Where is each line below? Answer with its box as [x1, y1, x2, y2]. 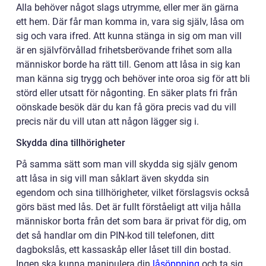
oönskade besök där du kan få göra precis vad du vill [16, 101, 236, 113]
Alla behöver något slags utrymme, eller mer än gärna [16, 1, 239, 13]
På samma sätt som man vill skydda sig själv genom [16, 158, 237, 170]
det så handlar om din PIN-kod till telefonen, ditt [16, 229, 214, 241]
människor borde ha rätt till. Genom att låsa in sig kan [16, 58, 240, 70]
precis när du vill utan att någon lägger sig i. [16, 115, 204, 127]
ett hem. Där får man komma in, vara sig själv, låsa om [16, 15, 244, 27]
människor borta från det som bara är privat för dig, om [16, 215, 246, 227]
